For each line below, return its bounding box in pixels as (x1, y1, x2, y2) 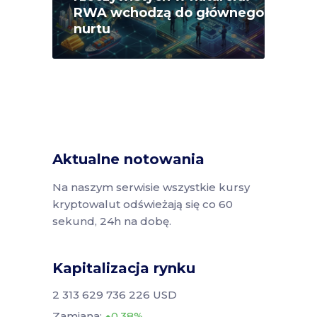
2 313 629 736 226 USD (52, 287, 177, 301)
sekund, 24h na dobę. (52, 214, 171, 228)
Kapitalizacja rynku (52, 259, 195, 277)
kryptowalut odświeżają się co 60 (52, 197, 233, 211)
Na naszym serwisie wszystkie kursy (52, 180, 250, 194)
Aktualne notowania (52, 150, 204, 168)
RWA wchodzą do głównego (74, 4, 264, 21)
